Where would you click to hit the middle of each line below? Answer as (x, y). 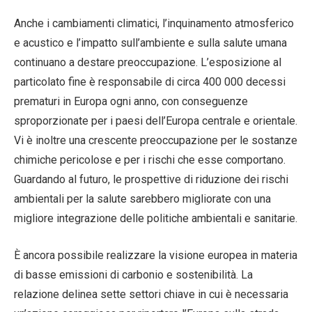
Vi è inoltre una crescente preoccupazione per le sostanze (156, 140)
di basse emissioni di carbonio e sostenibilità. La (133, 274)
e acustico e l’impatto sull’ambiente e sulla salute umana (150, 42)
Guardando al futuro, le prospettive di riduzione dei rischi (151, 179)
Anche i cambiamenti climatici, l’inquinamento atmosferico (154, 23)
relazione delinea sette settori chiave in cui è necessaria (151, 294)
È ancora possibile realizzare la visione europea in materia (156, 255)
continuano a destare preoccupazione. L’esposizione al (148, 62)
